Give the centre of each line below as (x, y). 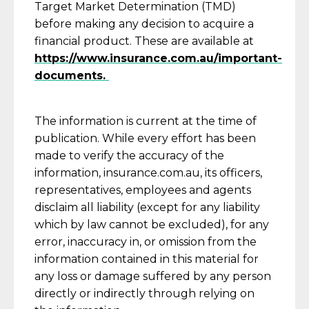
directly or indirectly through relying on (144, 293)
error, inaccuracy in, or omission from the (146, 242)
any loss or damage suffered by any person (153, 276)
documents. (72, 76)
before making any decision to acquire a (144, 24)
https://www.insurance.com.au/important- (158, 58)
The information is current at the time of (146, 121)
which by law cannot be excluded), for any (152, 225)
